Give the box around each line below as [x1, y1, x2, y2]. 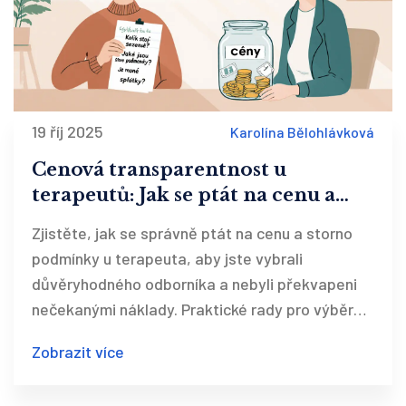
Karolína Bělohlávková [230, 122, 374, 140]
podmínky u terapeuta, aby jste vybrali [32, 248, 303, 269]
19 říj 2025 [32, 121, 103, 142]
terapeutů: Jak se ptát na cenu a [32, 184, 335, 207]
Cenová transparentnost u [32, 159, 286, 181]
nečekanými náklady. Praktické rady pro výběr [32, 299, 353, 320]
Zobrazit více [32, 342, 124, 362]
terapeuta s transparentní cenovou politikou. [32, 324, 345, 345]
